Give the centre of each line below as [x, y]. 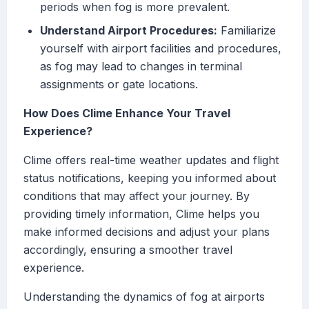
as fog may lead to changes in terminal [141, 67]
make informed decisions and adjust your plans [147, 232]
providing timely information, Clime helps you [141, 214]
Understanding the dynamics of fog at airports [144, 297]
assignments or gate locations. [119, 84]
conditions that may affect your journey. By [137, 196]
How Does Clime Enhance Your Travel [127, 113]
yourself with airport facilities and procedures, [161, 49]
